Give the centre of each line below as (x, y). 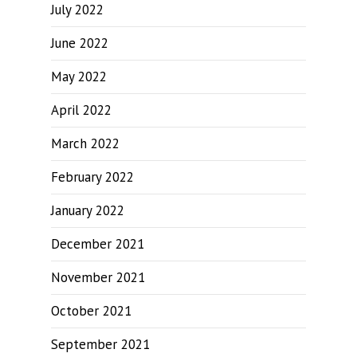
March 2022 (85, 143)
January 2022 (88, 210)
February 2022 (92, 177)
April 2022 (81, 110)
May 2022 (79, 76)
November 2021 (98, 277)
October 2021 (91, 311)
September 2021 (100, 344)
